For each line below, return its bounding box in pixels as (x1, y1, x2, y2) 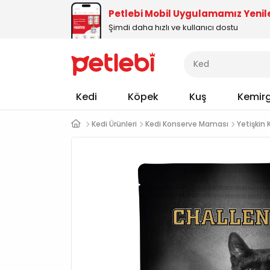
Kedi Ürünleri (92, 119, 137, 129)
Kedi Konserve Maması (145, 119, 228, 129)
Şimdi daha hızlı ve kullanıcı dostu (108, 22, 238, 33)
